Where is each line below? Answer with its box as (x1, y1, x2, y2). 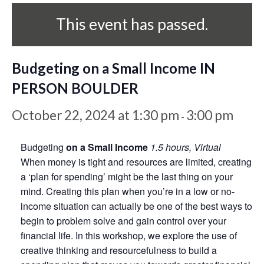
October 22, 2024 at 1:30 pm (12, 107, 179, 123)
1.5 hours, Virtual (150, 140, 221, 154)
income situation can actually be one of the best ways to (21, 199, 252, 213)
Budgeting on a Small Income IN (12, 59, 215, 77)
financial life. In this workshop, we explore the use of (21, 228, 237, 242)
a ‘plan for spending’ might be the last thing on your (21, 169, 233, 183)
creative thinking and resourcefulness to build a (21, 243, 217, 257)
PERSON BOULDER (12, 79, 138, 97)
